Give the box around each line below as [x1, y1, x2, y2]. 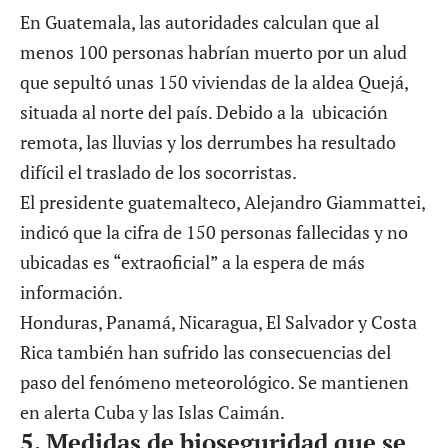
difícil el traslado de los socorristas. [20, 159, 297, 184]
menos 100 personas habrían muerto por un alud [20, 39, 407, 64]
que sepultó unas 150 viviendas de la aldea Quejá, [20, 69, 408, 94]
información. [20, 279, 123, 304]
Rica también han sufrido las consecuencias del [20, 339, 391, 364]
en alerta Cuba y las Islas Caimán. [20, 399, 285, 424]
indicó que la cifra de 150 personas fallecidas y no [20, 219, 408, 244]
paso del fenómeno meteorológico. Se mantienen [20, 369, 409, 394]
